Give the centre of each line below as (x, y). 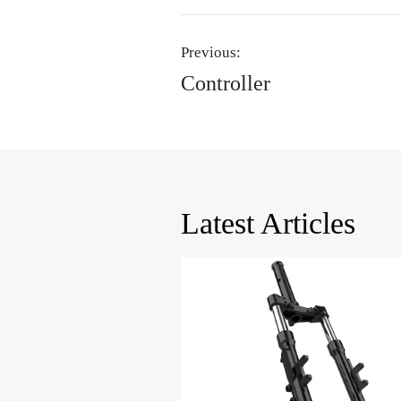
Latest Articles (268, 223)
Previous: (210, 53)
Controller (225, 84)
